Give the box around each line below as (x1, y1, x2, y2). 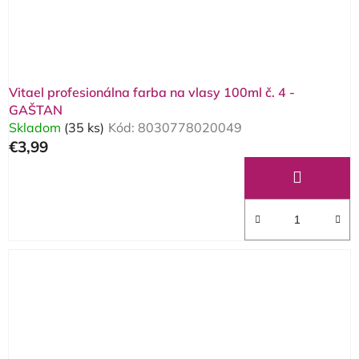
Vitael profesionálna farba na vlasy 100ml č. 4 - (9, 84, 295, 101)
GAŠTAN (9, 102, 63, 119)
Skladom (9, 119, 64, 136)
